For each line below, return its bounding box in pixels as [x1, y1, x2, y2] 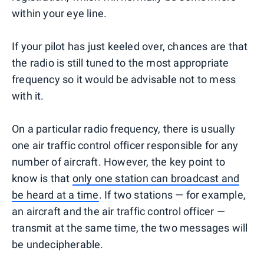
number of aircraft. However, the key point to [12, 155, 226, 168]
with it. [12, 89, 44, 102]
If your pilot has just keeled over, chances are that [12, 39, 248, 52]
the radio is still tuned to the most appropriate [12, 56, 229, 69]
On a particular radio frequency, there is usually [12, 122, 235, 135]
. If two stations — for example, [98, 188, 246, 201]
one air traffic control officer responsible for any [12, 138, 239, 151]
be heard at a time [12, 188, 99, 201]
